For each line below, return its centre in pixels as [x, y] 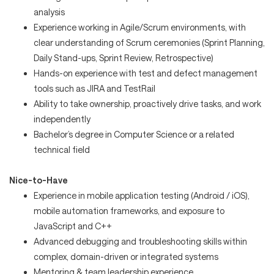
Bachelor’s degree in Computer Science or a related [134, 134]
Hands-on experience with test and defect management [146, 73]
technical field [62, 149]
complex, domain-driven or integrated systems [126, 256]
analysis [49, 12]
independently [62, 119]
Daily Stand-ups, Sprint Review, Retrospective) [124, 57]
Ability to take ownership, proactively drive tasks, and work [147, 103]
